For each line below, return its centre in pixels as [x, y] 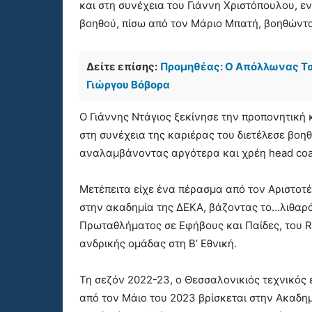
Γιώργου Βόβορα [128, 85]
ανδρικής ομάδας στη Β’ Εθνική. [158, 244]
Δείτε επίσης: [122, 67]
